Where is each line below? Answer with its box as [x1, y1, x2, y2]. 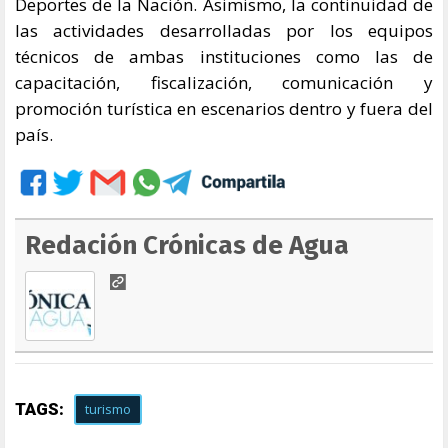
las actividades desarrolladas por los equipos [15, 18, 433, 42]
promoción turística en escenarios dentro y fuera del [15, 96, 433, 120]
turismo [85, 399, 131, 418]
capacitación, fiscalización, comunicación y [15, 70, 433, 94]
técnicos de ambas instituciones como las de [15, 44, 433, 68]
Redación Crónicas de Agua [25, 229, 349, 261]
